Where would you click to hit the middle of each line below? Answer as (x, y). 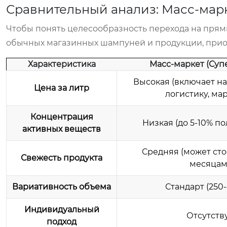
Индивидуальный (62, 210)
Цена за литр (62, 88)
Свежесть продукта (62, 158)
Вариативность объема (62, 187)
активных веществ (62, 129)
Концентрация (62, 117)
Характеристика (62, 64)
